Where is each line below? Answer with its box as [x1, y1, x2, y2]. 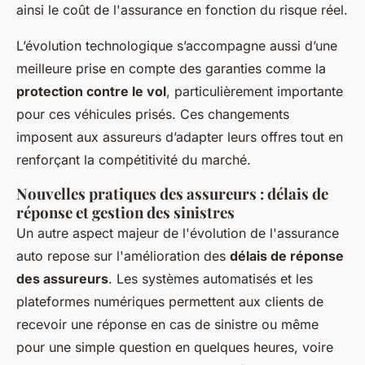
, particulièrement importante [166, 83, 343, 100]
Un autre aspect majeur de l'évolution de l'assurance [16, 225, 339, 242]
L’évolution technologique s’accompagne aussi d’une [16, 37, 337, 55]
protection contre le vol [16, 83, 166, 100]
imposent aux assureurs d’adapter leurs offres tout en [16, 129, 343, 146]
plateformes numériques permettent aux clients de [16, 293, 323, 310]
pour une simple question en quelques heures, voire [16, 339, 333, 356]
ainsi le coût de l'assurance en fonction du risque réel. [16, 2, 348, 19]
